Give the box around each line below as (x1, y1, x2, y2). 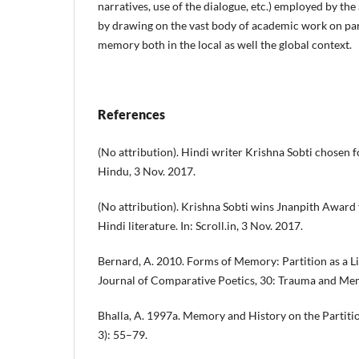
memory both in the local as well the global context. (98, 37, 352, 51)
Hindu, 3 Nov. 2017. (98, 163, 196, 178)
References (98, 106, 165, 122)
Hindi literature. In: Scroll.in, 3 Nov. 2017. (98, 218, 303, 232)
